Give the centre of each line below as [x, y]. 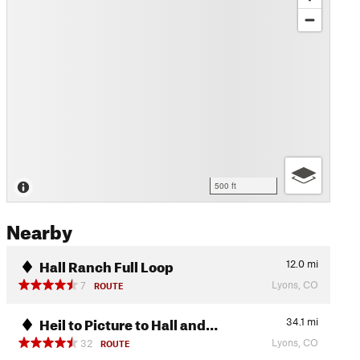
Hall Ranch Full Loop [106, 264]
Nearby [39, 229]
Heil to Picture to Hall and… [128, 322]
